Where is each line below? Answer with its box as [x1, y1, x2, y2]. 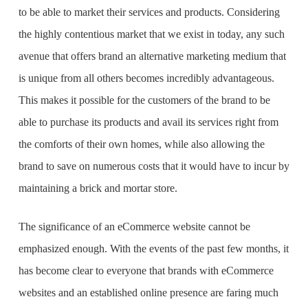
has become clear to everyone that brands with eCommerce [18, 265, 274, 276]
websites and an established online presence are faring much [18, 287, 278, 298]
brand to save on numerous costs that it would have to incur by [18, 160, 289, 172]
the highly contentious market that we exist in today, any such [18, 28, 285, 40]
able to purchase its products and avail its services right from [18, 116, 278, 128]
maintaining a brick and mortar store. [18, 182, 180, 194]
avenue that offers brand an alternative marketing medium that [18, 50, 286, 62]
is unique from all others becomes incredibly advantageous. [18, 72, 274, 84]
